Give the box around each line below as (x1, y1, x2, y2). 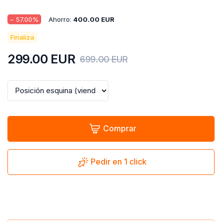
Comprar (103, 123, 136, 134)
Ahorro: (49, 15, 73, 23)
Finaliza (10, 33, 34, 41)
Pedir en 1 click (91, 157, 147, 167)
